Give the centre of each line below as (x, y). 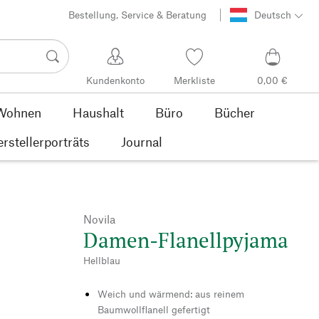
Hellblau (102, 260)
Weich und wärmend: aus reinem (171, 293)
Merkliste (194, 80)
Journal (142, 141)
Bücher (234, 112)
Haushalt (98, 112)
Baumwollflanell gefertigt (154, 309)
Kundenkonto (116, 80)
